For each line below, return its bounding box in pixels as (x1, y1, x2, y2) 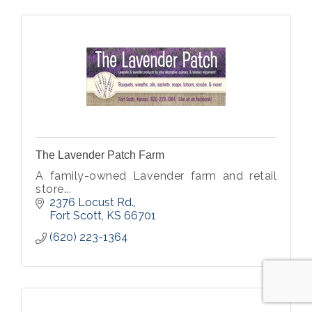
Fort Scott (49, 209, 102, 222)
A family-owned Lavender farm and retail (36, 169, 276, 182)
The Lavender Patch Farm (36, 149, 164, 161)
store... (36, 182, 71, 196)
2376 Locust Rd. (49, 196, 134, 209)
